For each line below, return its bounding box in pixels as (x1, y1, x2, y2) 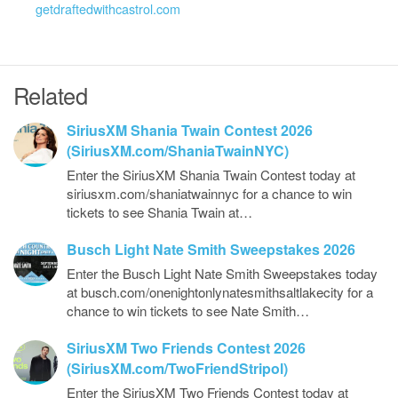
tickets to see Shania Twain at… (67, 203, 252, 221)
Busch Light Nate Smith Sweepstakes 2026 (67, 239, 355, 259)
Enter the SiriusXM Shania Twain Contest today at (67, 165, 355, 184)
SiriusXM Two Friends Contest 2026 (67, 338, 306, 358)
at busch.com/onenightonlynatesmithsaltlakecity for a (67, 283, 373, 301)
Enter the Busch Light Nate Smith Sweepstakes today (67, 264, 378, 283)
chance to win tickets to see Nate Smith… (67, 301, 309, 320)
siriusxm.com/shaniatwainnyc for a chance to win (67, 184, 352, 203)
